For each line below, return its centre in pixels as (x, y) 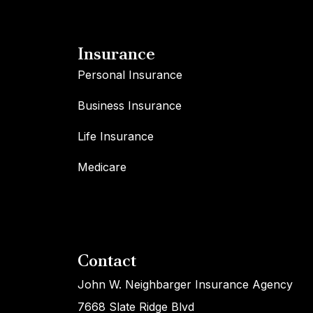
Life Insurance (115, 137)
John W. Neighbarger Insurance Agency (185, 285)
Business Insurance (129, 106)
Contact (107, 261)
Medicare (102, 167)
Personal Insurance (130, 75)
